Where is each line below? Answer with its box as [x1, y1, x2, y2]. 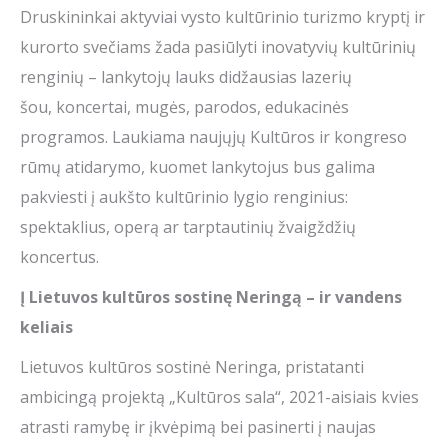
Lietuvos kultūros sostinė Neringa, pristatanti [20, 356, 364, 379]
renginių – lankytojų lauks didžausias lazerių [20, 66, 352, 89]
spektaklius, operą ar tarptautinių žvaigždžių [20, 216, 356, 239]
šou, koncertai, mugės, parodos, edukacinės [20, 96, 349, 119]
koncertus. [20, 246, 99, 269]
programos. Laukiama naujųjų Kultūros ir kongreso [20, 126, 407, 149]
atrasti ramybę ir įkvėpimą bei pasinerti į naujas [20, 416, 376, 439]
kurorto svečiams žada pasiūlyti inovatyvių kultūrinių [20, 36, 416, 59]
